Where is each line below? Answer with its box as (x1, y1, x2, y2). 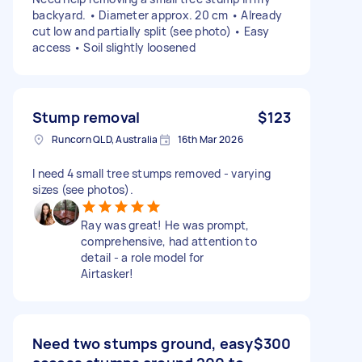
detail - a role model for (81, 249, 204, 265)
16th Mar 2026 (177, 132, 243, 146)
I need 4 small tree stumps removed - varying (32, 165, 271, 181)
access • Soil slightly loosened (32, 39, 196, 55)
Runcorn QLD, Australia (52, 132, 158, 146)
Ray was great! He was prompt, (81, 217, 250, 233)
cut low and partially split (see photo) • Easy (32, 23, 270, 39)
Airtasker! (81, 265, 134, 281)
